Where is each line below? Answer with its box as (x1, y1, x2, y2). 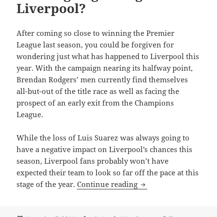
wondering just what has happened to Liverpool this (16, 51, 200, 61)
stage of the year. (16, 179, 77, 189)
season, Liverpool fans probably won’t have (16, 155, 169, 166)
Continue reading (77, 179, 140, 189)
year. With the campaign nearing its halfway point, (16, 62, 193, 73)
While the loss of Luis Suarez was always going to (16, 132, 190, 142)
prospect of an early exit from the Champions (16, 97, 174, 108)
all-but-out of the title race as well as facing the (16, 86, 180, 96)
